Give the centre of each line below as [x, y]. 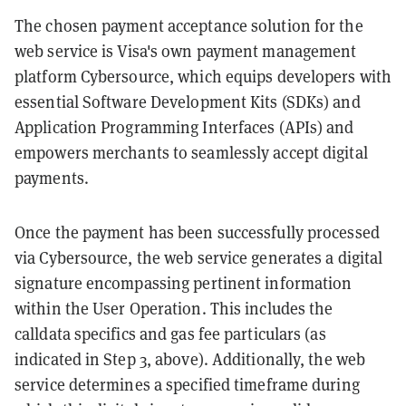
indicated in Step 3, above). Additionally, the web [190, 359]
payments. [52, 178]
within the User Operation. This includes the [174, 308]
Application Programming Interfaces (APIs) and [184, 127]
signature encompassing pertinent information [184, 283]
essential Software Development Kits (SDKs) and [188, 101]
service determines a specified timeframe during [187, 384]
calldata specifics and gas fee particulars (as [170, 333]
